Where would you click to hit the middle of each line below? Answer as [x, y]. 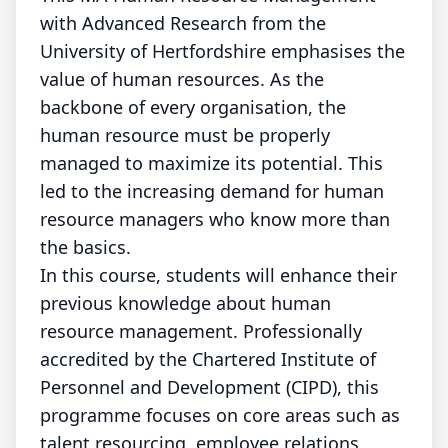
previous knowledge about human [185, 303]
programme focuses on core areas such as [220, 415]
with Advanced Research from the [183, 23]
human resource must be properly [185, 135]
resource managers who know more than [215, 219]
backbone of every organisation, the [193, 107]
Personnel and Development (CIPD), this [209, 387]
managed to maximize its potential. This [211, 163]
